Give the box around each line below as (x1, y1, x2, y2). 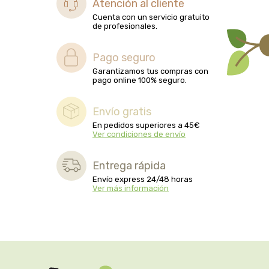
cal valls (40, 181, 71, 192)
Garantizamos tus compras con (92, 67, 208, 76)
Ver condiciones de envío (92, 130, 186, 139)
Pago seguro (92, 51, 156, 64)
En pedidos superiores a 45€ (92, 121, 200, 130)
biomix (40, 34, 64, 44)
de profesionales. (92, 22, 157, 31)
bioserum (40, 63, 77, 74)
